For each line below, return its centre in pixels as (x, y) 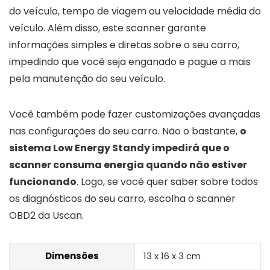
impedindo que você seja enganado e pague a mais (130, 61)
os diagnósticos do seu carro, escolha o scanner (122, 198)
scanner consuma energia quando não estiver (128, 165)
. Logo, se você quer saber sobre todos (167, 181)
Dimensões (72, 256)
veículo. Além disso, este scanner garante (108, 28)
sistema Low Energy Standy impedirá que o (119, 148)
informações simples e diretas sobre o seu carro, (124, 45)
